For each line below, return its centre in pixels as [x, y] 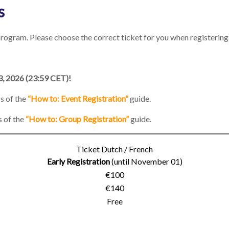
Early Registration [78, 161]
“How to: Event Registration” [78, 98]
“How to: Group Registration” [77, 119]
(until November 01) [146, 161]
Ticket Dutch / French [114, 149]
